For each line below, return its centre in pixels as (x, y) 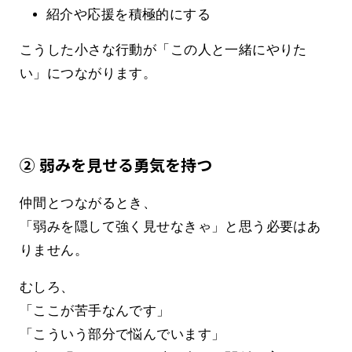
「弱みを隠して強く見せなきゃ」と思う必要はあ (170, 227)
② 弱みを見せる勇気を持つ (116, 165)
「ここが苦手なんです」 (95, 311)
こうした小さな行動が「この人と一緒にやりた (163, 50)
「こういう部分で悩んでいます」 (123, 335)
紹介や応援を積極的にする (129, 15)
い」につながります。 (88, 74)
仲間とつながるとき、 (88, 203)
